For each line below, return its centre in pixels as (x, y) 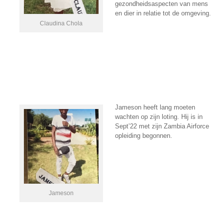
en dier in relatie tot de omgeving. (163, 13)
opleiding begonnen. (143, 136)
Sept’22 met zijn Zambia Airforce (162, 126)
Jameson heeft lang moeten (155, 107)
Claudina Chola (61, 23)
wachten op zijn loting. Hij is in (159, 117)
